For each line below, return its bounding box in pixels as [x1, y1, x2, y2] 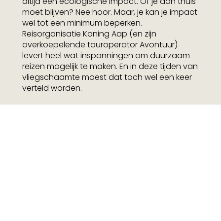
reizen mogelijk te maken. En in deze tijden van [22, 60, 198, 72]
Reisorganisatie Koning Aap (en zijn [22, 28, 156, 39]
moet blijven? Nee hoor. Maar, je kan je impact [22, 6, 197, 18]
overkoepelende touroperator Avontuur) [22, 38, 178, 50]
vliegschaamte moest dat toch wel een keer [22, 71, 192, 83]
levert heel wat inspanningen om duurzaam [22, 49, 190, 61]
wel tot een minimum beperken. [22, 17, 142, 29]
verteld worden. [22, 82, 82, 94]
